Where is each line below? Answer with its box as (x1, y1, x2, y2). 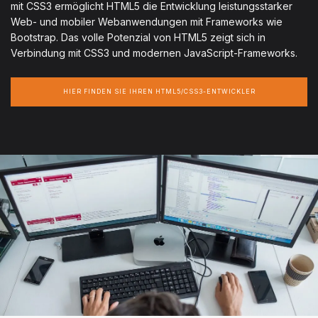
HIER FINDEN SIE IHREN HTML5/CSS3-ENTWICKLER (62, 88, 256, 96)
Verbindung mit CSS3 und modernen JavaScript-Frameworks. (11, 47, 297, 60)
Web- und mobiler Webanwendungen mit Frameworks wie (11, 16, 283, 28)
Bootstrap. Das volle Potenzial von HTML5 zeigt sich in (11, 31, 265, 44)
